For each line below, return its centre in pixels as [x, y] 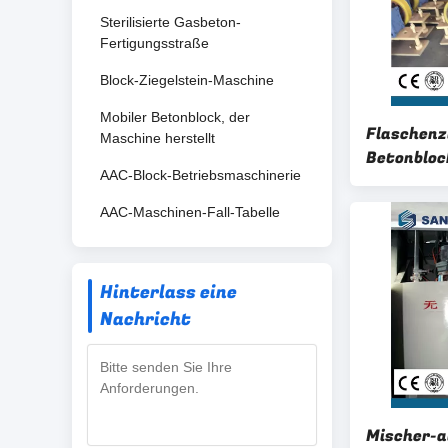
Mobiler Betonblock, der [175, 117]
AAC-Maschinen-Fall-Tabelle [190, 212]
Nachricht [145, 319]
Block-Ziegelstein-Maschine [187, 80]
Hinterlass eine [168, 292]
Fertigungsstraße [154, 43]
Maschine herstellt [157, 138]
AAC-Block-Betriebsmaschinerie [200, 175]
